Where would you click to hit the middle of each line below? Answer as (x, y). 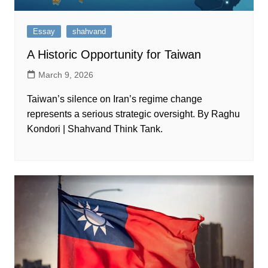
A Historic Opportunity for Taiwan (114, 55)
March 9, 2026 (66, 75)
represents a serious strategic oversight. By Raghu (133, 114)
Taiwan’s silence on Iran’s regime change (114, 99)
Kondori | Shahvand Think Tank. (95, 129)
